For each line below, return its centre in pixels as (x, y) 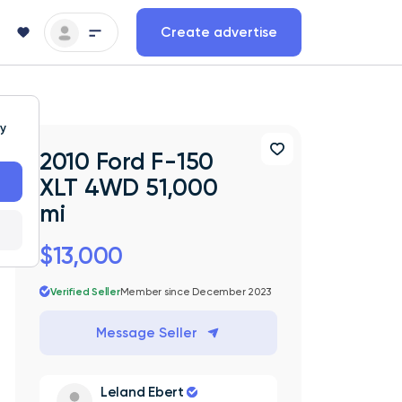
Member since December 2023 (196, 291)
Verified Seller (85, 291)
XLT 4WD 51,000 (128, 187)
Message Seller (147, 332)
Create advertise (219, 32)
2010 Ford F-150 (127, 161)
